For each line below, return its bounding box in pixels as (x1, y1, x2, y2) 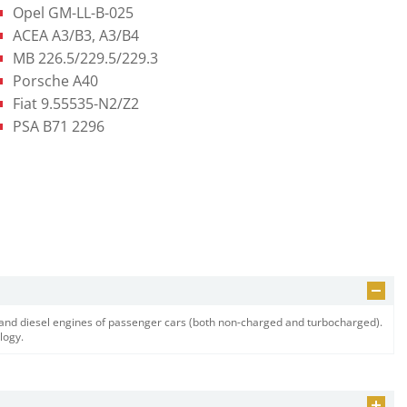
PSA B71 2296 (13, 116, 104, 136)
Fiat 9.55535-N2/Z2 (13, 94, 139, 114)
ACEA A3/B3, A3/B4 (13, 25, 139, 45)
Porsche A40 (13, 71, 98, 91)
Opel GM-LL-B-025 (13, 3, 134, 23)
